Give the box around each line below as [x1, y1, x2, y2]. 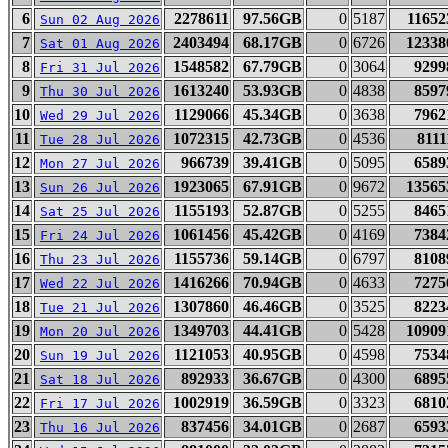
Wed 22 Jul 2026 [40, 276, 160, 291]
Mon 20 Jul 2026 [40, 324, 160, 339]
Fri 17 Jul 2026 [40, 396, 160, 411]
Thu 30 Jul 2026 [40, 84, 160, 99]
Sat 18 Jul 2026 [40, 372, 160, 387]
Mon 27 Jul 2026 [40, 156, 160, 171]
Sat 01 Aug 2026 [40, 36, 160, 51]
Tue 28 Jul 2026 [40, 132, 160, 147]
